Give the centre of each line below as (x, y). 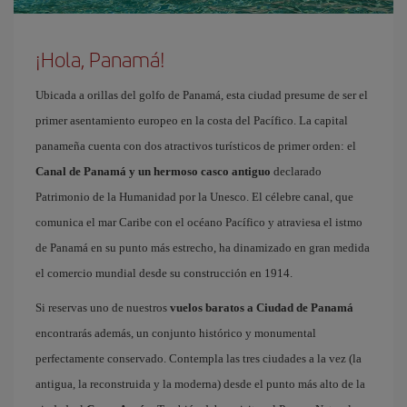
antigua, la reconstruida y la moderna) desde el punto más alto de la (200, 384)
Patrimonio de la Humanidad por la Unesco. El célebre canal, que (194, 197)
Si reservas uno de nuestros (103, 308)
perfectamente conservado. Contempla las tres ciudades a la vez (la (199, 358)
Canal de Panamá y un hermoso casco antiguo (153, 171)
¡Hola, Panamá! (100, 59)
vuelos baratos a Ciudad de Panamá (262, 308)
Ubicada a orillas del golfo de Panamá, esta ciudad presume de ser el (202, 95)
